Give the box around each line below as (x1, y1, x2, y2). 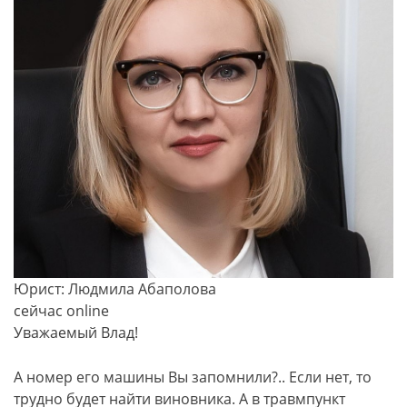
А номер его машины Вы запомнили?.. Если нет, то (14, 366, 372, 387)
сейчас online (14, 300, 109, 321)
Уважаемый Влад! (14, 322, 138, 342)
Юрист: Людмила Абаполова (14, 278, 216, 299)
